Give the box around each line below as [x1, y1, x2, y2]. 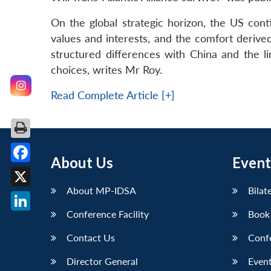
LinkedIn [21, 214, 60, 226]
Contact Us [67, 232, 115, 244]
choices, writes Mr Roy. [51, 64, 162, 77]
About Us [51, 154, 113, 172]
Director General [67, 255, 138, 267]
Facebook [21, 165, 67, 178]
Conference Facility [67, 208, 149, 220]
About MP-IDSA [67, 184, 136, 197]
